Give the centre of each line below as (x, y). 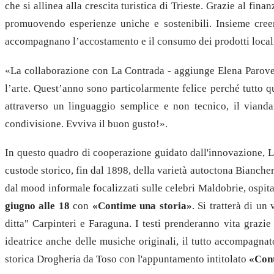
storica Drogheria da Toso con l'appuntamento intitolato (127, 259)
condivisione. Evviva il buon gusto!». (86, 124)
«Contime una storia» (142, 206)
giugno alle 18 (37, 206)
